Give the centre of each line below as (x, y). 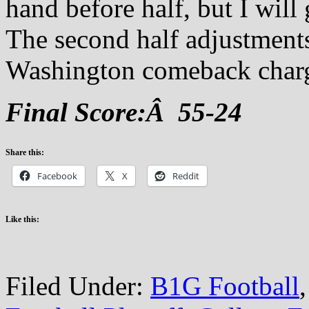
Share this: (25, 152)
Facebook (57, 176)
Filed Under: (78, 286)
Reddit (186, 176)
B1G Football (225, 286)
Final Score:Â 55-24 (124, 112)
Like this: (22, 219)
